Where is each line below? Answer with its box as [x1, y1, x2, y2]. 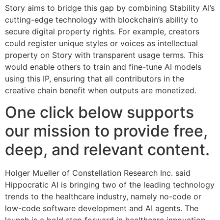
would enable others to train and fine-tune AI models [5, 61, 201, 72]
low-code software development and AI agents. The [5, 203, 198, 214]
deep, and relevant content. [5, 140, 210, 160]
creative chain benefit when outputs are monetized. [5, 85, 196, 95]
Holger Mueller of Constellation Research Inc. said [5, 168, 191, 178]
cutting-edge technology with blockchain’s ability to [5, 14, 198, 25]
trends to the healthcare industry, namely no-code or [5, 192, 201, 202]
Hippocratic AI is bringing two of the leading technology [5, 180, 215, 190]
